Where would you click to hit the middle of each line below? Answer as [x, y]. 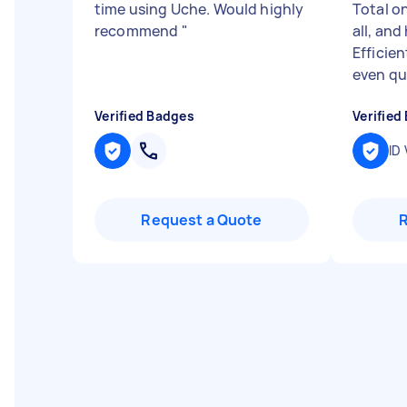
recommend [138, 31]
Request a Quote [202, 220]
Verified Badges [144, 116]
